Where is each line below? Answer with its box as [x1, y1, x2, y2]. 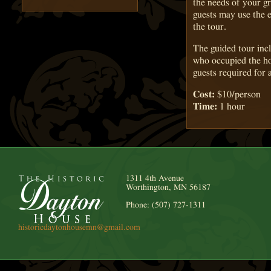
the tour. [193, 21, 226, 31]
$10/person [215, 89, 261, 99]
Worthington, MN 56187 [125, 183, 211, 192]
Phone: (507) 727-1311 [125, 200, 206, 209]
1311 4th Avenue [125, 174, 184, 183]
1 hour [217, 101, 245, 111]
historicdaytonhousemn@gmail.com [18, 223, 141, 232]
